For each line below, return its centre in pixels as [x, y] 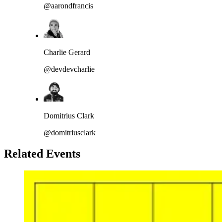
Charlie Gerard [67, 52]
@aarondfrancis [68, 5]
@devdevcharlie [69, 69]
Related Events [42, 153]
